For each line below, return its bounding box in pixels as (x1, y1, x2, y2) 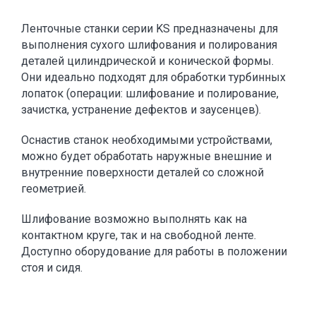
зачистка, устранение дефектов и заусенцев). (21, 103, 261, 116)
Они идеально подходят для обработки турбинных (21, 71, 286, 84)
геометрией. (21, 182, 86, 195)
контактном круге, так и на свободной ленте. (21, 229, 256, 242)
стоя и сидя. (21, 261, 83, 274)
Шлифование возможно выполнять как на (21, 212, 247, 226)
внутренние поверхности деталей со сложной (21, 166, 264, 179)
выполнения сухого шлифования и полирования (21, 38, 277, 51)
